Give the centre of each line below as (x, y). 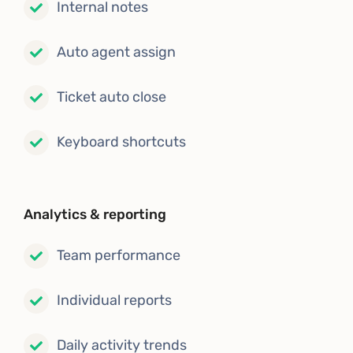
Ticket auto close (111, 97)
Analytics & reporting (95, 214)
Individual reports (114, 301)
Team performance (119, 256)
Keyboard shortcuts (121, 142)
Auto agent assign (116, 52)
